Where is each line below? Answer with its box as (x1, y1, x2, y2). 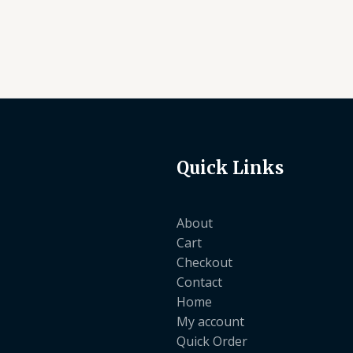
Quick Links (176, 157, 284, 180)
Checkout (176, 254, 232, 272)
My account (176, 313, 244, 331)
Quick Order (176, 333, 247, 351)
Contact (176, 273, 222, 292)
